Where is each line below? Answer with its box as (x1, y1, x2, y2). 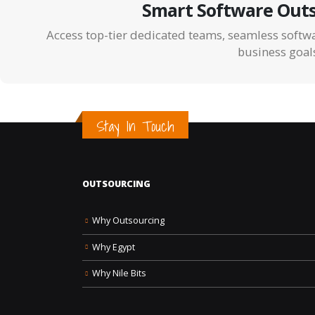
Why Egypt (92, 240, 135, 253)
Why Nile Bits (92, 267, 146, 280)
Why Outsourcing (92, 214, 165, 227)
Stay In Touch (96, 115, 174, 139)
